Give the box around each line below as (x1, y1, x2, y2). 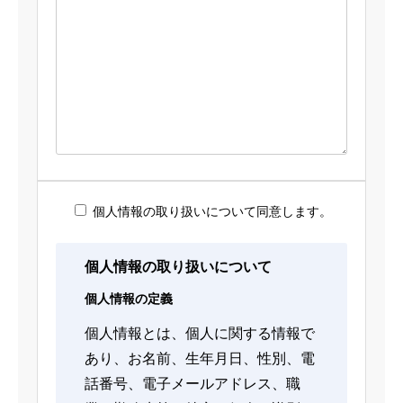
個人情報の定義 (85, 291, 173, 306)
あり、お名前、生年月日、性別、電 (85, 351, 315, 366)
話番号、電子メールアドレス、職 (85, 376, 300, 391)
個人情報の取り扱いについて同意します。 (93, 204, 332, 219)
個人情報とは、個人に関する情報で (85, 326, 315, 341)
